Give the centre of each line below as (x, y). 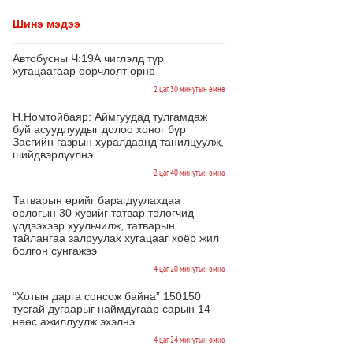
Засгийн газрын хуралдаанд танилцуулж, (118, 142)
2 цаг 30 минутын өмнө (190, 89)
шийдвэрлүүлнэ (53, 154)
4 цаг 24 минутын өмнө (190, 340)
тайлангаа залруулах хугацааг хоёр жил (116, 238)
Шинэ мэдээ (46, 24)
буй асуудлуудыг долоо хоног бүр (99, 129)
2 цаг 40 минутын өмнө (190, 173)
